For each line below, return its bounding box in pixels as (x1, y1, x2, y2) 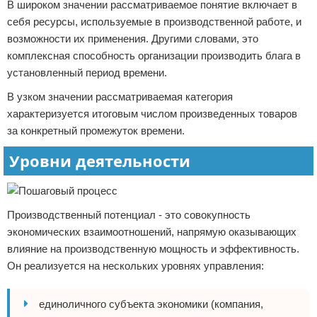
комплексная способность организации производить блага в (7, 50, 301, 62)
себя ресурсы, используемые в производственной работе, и (7, 16, 301, 28)
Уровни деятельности (9, 150, 190, 171)
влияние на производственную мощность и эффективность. (7, 243, 299, 255)
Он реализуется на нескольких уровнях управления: (7, 260, 264, 272)
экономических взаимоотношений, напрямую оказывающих (7, 226, 296, 238)
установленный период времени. (7, 67, 167, 79)
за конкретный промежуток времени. (7, 125, 185, 137)
